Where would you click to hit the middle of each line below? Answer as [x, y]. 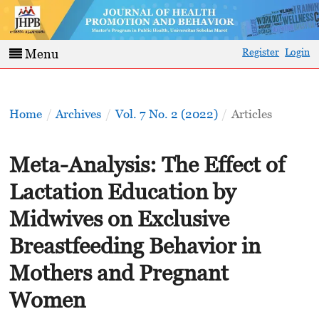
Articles [251, 114]
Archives [79, 114]
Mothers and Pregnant [119, 272]
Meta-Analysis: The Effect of [147, 164]
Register [261, 52]
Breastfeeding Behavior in [135, 245]
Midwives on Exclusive [119, 218]
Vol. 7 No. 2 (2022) [166, 114]
